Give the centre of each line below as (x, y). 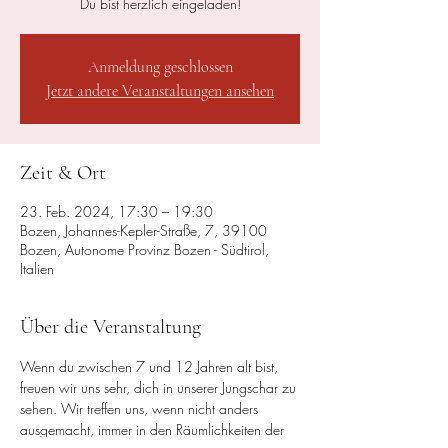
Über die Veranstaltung (110, 327)
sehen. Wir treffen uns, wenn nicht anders (141, 408)
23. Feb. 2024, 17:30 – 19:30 (116, 211)
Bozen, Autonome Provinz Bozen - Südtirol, (144, 249)
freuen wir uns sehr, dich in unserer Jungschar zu (160, 387)
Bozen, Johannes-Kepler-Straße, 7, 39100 (143, 230)
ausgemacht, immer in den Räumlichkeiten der (154, 429)
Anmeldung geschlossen (160, 67)
